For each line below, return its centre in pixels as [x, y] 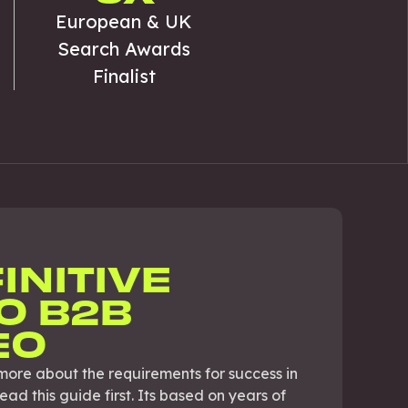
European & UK [124, 21]
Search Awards [124, 49]
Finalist [124, 76]
